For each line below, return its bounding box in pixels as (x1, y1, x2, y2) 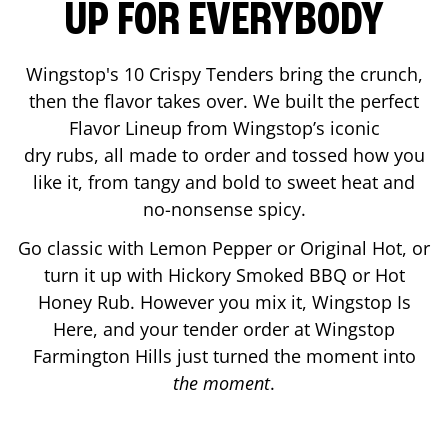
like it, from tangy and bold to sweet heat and (33, 169, 415, 194)
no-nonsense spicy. (142, 196, 306, 221)
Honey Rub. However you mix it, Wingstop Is (37, 289, 411, 314)
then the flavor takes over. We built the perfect (29, 88, 419, 113)
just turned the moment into (171, 343, 416, 368)
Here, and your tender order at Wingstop (53, 316, 395, 341)
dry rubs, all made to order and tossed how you (23, 142, 425, 167)
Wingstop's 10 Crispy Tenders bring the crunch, (25, 61, 423, 86)
